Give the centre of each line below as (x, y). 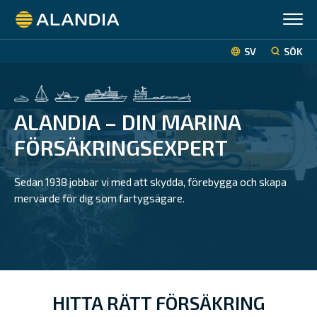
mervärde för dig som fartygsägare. (99, 198)
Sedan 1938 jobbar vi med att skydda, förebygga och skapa (150, 181)
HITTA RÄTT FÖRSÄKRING (158, 302)
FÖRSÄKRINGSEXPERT (121, 147)
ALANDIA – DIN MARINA (127, 121)
